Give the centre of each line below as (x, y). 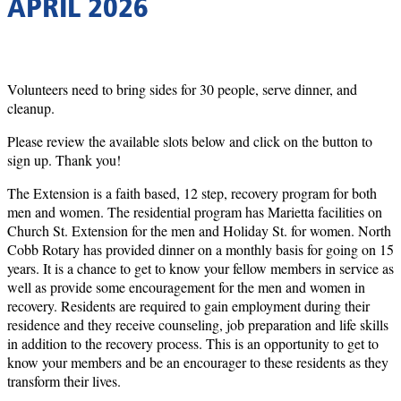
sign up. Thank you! (64, 159)
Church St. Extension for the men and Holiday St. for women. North (199, 230)
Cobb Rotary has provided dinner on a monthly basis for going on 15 (200, 249)
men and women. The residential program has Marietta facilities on (195, 211)
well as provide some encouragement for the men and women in (186, 286)
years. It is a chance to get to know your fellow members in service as (200, 268)
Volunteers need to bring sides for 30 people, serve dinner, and (182, 89)
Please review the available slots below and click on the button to (190, 141)
